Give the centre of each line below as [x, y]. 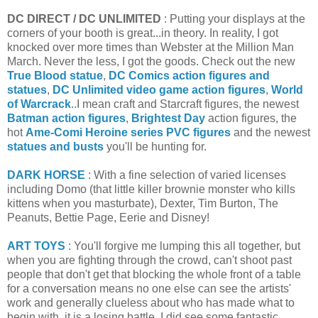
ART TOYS [36, 246]
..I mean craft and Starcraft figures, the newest [185, 104]
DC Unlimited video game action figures [159, 89]
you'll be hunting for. [155, 146]
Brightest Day [168, 118]
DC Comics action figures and [189, 75]
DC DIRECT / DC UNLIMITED [84, 18]
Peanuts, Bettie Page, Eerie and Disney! [108, 217]
